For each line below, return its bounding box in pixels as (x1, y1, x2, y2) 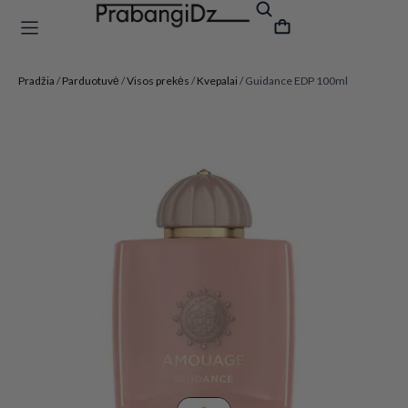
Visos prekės (127, 74, 189, 87)
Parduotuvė (62, 74, 119, 87)
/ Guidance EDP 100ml (238, 74, 348, 87)
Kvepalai (197, 74, 238, 87)
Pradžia (18, 74, 55, 87)
